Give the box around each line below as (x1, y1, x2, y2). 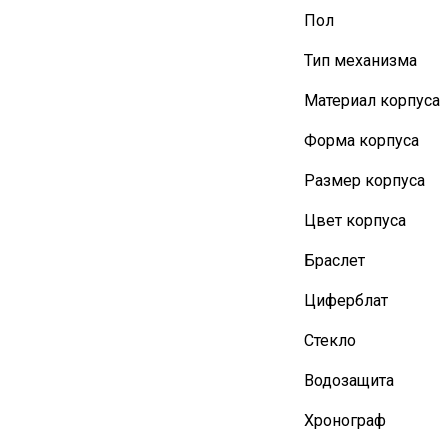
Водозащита (303, 371, 394, 390)
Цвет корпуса (303, 211, 406, 230)
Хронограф (303, 411, 386, 430)
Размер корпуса (303, 171, 425, 190)
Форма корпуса (303, 131, 419, 150)
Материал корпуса (303, 91, 440, 110)
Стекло (303, 331, 356, 350)
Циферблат (303, 291, 388, 310)
